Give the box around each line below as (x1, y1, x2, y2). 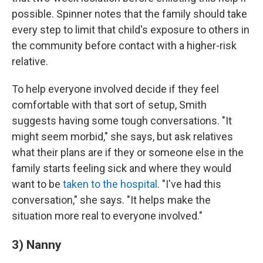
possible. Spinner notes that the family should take (12, 8, 247, 20)
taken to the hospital (63, 178, 157, 190)
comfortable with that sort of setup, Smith (12, 99, 207, 111)
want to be (12, 178, 63, 190)
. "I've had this (157, 178, 221, 190)
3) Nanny (12, 237, 62, 252)
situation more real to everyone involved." (12, 210, 203, 222)
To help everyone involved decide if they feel (12, 83, 219, 95)
